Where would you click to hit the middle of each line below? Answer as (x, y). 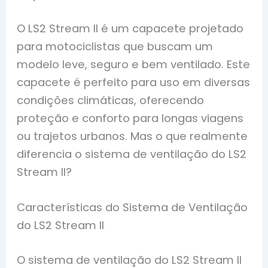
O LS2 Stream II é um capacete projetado (130, 29)
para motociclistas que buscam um (115, 47)
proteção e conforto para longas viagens (130, 118)
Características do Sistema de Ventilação (133, 208)
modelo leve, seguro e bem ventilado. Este (134, 65)
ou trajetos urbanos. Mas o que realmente (133, 136)
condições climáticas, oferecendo (111, 100)
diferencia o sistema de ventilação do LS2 (132, 154)
